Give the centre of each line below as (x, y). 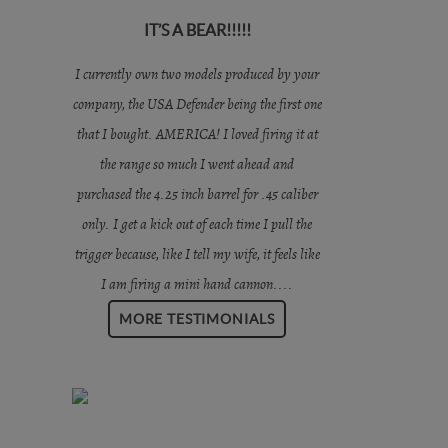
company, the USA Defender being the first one (197, 104)
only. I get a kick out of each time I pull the (197, 224)
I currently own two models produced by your (197, 74)
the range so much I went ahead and (197, 164)
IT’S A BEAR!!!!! (197, 30)
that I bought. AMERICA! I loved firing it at (197, 134)
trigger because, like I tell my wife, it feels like (197, 254)
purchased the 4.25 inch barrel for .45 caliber (197, 194)
